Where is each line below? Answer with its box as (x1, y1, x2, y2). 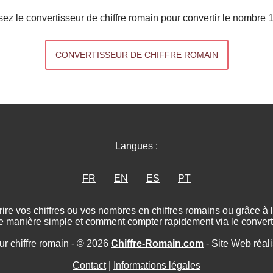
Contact (73, 260, 106, 271)
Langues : (115, 140, 158, 151)
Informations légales (113, 260, 200, 271)
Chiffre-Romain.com (111, 238, 204, 249)
